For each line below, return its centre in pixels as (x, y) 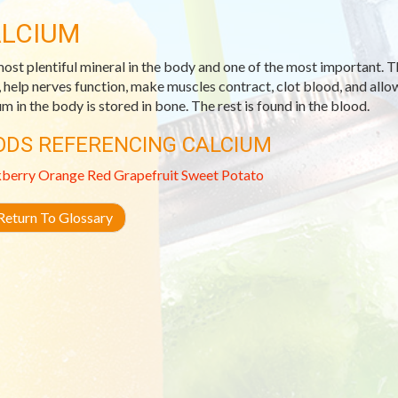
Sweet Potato (222, 175)
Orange (61, 175)
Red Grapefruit (132, 175)
